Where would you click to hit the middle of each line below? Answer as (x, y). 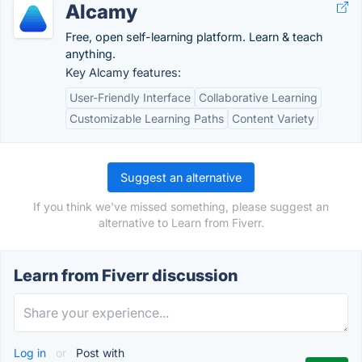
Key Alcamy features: (123, 72)
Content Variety (273, 118)
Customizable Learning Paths (147, 118)
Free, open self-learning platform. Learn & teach (194, 37)
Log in (32, 353)
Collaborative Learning (258, 97)
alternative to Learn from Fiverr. (181, 223)
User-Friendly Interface (130, 97)
